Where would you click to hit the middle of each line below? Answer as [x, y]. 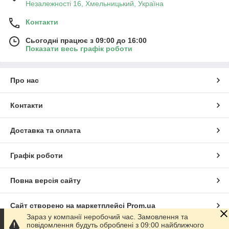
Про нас [25, 81]
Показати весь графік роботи [79, 49]
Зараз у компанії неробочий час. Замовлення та [107, 217]
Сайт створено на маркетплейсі [68, 206]
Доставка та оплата [45, 131]
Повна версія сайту [45, 181]
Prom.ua [141, 206]
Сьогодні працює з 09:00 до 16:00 [86, 41]
